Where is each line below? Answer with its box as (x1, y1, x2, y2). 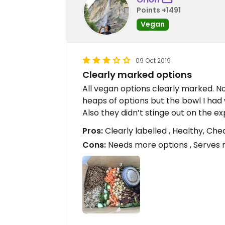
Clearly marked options (82, 68, 192, 81)
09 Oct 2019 (136, 56, 171, 65)
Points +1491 (137, 5, 181, 15)
